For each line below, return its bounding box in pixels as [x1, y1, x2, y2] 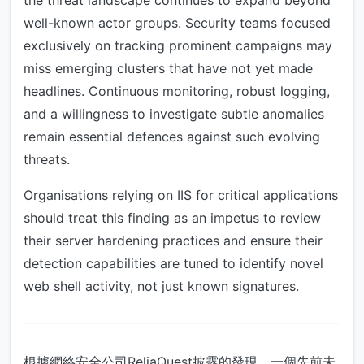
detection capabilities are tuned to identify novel [24, 255, 323, 272]
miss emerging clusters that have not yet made [24, 60, 313, 77]
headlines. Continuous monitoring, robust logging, [24, 83, 330, 100]
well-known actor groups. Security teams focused [24, 15, 331, 32]
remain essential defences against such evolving [24, 128, 320, 145]
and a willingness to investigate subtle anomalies [24, 106, 324, 123]
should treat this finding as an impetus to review [24, 210, 321, 227]
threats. [24, 151, 70, 168]
